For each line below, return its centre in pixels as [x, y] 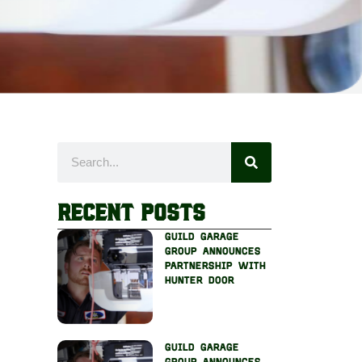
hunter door [199, 280]
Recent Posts [131, 211]
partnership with [215, 265]
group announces [213, 251]
